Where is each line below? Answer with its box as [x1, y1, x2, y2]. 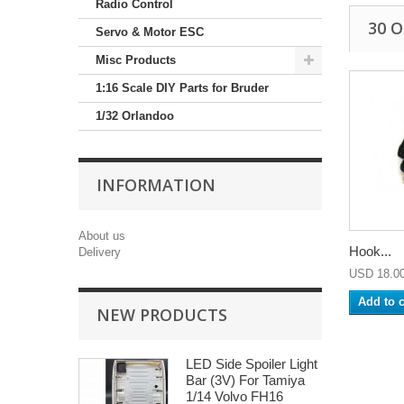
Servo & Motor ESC [96, 25, 204, 39]
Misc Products [96, 53, 176, 67]
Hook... [349, 243, 391, 259]
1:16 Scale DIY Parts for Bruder [96, 81, 269, 95]
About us [78, 229, 125, 243]
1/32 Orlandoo [96, 109, 174, 123]
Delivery [78, 245, 121, 259]
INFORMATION [96, 174, 216, 196]
